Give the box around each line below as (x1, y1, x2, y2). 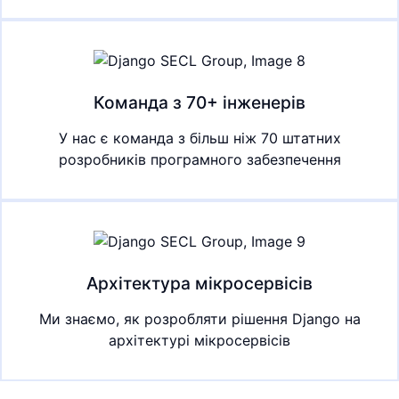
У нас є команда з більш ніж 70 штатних (58, 128, 341, 147)
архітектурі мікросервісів (109, 330, 290, 349)
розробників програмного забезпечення (58, 150, 341, 168)
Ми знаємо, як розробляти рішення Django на (38, 309, 361, 328)
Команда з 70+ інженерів (94, 91, 305, 113)
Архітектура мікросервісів (86, 272, 313, 294)
